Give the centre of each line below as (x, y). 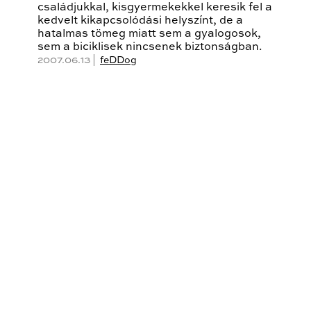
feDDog (118, 61)
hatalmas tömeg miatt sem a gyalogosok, (149, 34)
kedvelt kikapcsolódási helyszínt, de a (140, 21)
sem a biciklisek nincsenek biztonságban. (150, 48)
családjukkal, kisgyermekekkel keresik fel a (155, 8)
